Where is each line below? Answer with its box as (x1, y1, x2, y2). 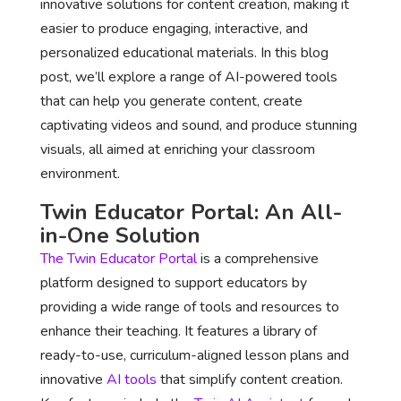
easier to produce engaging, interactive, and (39, 19, 308, 38)
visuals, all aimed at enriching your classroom (39, 140, 315, 159)
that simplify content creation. (156, 370, 343, 389)
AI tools (106, 370, 157, 389)
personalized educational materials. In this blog (39, 43, 328, 63)
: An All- (253, 198, 342, 226)
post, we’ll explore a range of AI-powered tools (39, 67, 337, 87)
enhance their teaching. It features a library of (39, 321, 317, 341)
